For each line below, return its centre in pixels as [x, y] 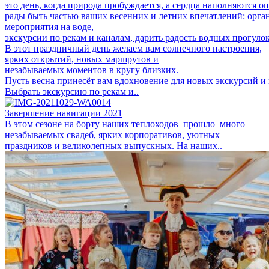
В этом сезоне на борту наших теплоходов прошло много [125, 124]
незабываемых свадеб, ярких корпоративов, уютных [112, 134]
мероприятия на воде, [49, 26]
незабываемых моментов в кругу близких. [92, 70]
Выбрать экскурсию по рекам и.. [72, 91]
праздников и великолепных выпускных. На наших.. [113, 145]
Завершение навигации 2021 [64, 113]
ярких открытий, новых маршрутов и [82, 59]
